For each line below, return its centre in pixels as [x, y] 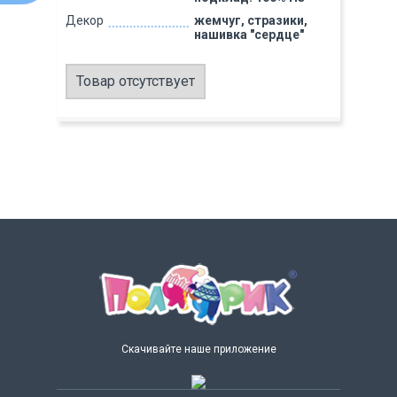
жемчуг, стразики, [250, 20]
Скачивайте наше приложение [198, 349]
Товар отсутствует [136, 81]
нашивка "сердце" [249, 35]
